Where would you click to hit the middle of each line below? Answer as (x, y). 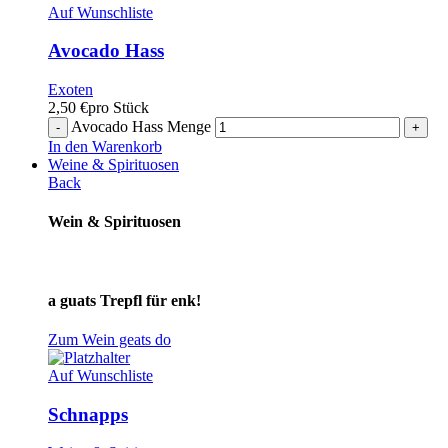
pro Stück (118, 107)
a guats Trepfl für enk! (124, 300)
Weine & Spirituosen (113, 164)
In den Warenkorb (105, 146)
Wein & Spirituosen (114, 222)
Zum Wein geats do (109, 339)
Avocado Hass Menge (141, 126)
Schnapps (88, 414)
